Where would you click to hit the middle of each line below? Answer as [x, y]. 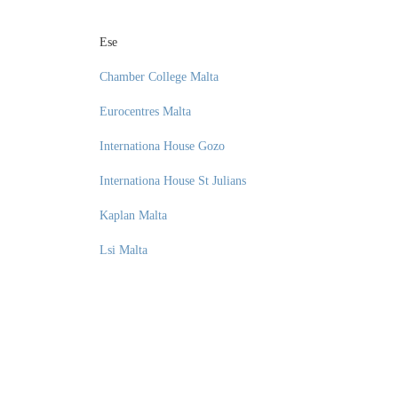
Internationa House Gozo [162, 146]
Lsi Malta [123, 250]
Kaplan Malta [133, 215]
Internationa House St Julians [173, 181]
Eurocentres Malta [145, 111]
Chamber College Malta [159, 77]
